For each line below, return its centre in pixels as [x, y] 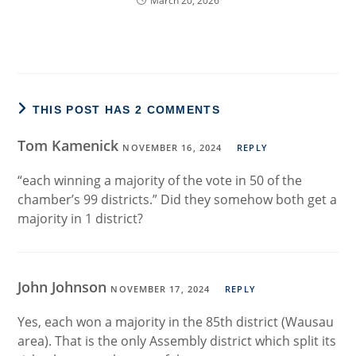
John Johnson [64, 287]
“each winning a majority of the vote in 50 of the [160, 181]
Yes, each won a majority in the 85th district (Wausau [176, 322]
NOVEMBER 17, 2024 [161, 289]
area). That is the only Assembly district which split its [177, 341]
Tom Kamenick [70, 146]
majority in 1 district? [81, 219]
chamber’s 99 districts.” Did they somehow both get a [178, 200]
